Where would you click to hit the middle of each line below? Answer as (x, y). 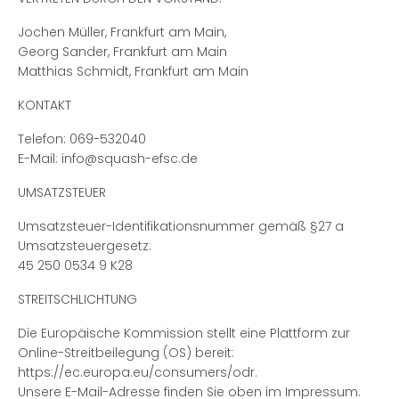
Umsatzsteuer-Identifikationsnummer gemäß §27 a (181, 226)
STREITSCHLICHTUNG (77, 299)
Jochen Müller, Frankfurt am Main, (122, 32)
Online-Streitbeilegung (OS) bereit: (126, 353)
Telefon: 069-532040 (82, 139)
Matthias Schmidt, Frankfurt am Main (133, 71)
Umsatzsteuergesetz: (85, 246)
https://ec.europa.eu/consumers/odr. (138, 372)
